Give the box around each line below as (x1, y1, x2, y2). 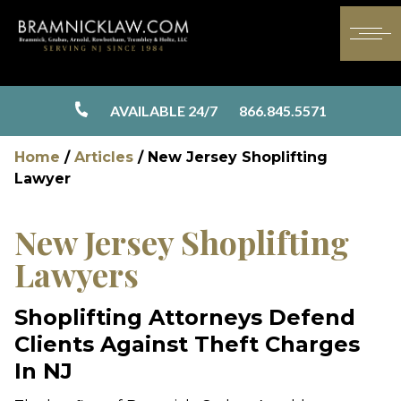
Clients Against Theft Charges (14, 331, 360, 357)
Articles (74, 149, 133, 166)
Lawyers (14, 252, 139, 295)
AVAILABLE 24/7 (110, 102, 218, 119)
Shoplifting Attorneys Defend (14, 304, 355, 330)
